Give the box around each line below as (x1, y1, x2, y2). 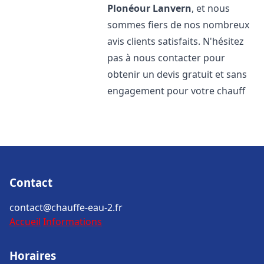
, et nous (192, 2, 230, 15)
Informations (43, 215, 102, 228)
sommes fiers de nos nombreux (107, 18, 250, 31)
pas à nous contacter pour (107, 51, 226, 64)
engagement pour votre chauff (107, 84, 246, 97)
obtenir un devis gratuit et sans (107, 68, 247, 81)
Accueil (9, 215, 41, 228)
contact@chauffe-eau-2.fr (9, 201, 123, 214)
